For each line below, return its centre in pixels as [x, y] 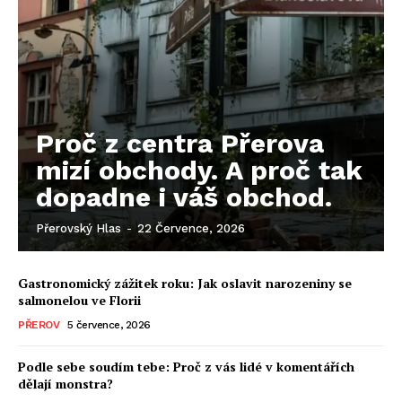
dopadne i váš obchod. [184, 197]
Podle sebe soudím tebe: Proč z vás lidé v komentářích [186, 366]
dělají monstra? [66, 383]
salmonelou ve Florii [79, 300]
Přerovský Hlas [79, 228]
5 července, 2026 [109, 324]
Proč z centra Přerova [180, 143]
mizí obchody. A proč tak [199, 170]
